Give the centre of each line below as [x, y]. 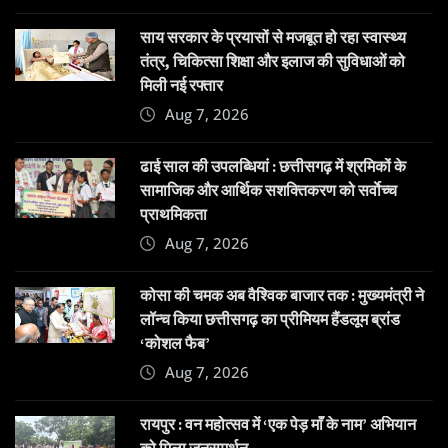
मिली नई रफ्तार [181, 84]
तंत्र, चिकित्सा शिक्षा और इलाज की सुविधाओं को [272, 60]
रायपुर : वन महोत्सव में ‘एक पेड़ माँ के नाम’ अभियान [278, 423]
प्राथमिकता [173, 213]
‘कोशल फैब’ [175, 342]
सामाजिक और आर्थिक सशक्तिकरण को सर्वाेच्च [268, 189]
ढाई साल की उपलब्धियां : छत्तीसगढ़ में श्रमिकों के [273, 165]
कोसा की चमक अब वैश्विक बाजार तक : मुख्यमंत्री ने [282, 294]
